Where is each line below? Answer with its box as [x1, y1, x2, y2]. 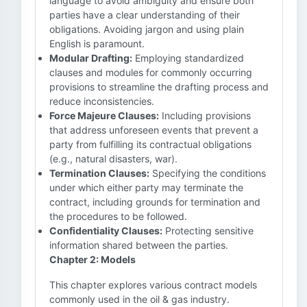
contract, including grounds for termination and [49, 196, 260, 208]
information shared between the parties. [49, 239, 228, 251]
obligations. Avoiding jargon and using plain [49, 23, 244, 35]
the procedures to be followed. [49, 210, 187, 222]
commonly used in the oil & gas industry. [49, 293, 230, 305]
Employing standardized [132, 52, 244, 64]
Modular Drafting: [49, 52, 132, 64]
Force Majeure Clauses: [49, 110, 159, 121]
